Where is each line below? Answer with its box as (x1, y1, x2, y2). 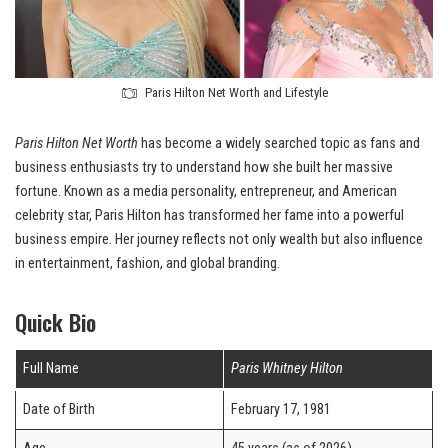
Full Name (23, 360, 80, 378)
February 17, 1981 (231, 401, 332, 419)
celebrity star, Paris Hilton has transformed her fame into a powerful (15, 207, 404, 225)
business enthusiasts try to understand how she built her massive (15, 159, 393, 177)
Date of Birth (23, 401, 96, 419)
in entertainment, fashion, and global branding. (15, 255, 280, 273)
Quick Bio (15, 306, 96, 339)
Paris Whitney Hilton (231, 360, 344, 378)
